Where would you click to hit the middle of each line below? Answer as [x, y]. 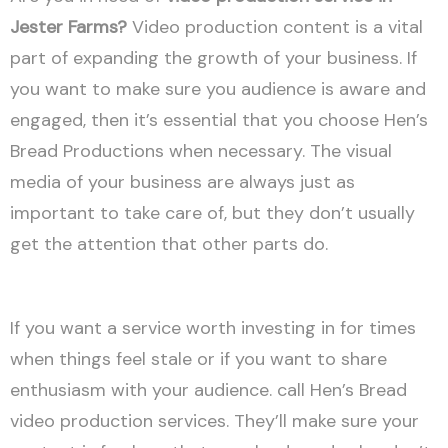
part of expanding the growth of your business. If [213, 57]
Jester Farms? [71, 26]
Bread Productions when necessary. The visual [201, 150]
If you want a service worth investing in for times [213, 327]
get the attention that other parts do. [171, 243]
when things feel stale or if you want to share [198, 358]
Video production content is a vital [277, 26]
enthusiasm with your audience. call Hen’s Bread [208, 389]
